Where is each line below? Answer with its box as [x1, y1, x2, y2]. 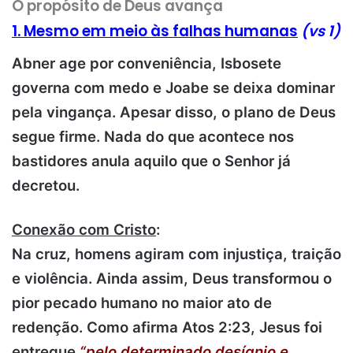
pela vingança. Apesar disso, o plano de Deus [12, 103, 336, 122]
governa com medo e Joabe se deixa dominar [12, 79, 335, 98]
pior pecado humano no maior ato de [12, 294, 272, 313]
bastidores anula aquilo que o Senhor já [12, 152, 291, 171]
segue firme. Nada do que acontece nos [12, 128, 294, 147]
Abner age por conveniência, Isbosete [12, 54, 281, 73]
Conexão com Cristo [12, 221, 156, 240]
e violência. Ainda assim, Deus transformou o [12, 269, 332, 288]
